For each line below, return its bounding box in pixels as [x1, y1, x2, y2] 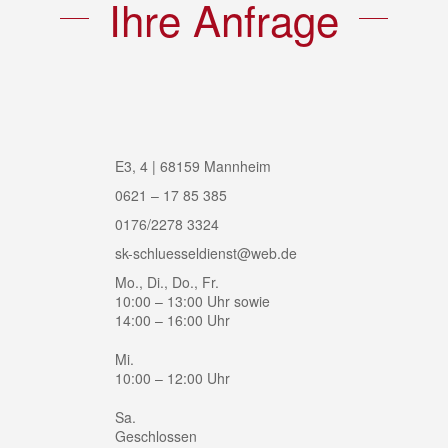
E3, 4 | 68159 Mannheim [115, 155, 271, 176]
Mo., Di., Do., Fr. [115, 271, 219, 292]
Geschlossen [115, 425, 197, 446]
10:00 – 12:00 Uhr [115, 367, 230, 388]
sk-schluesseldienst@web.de [115, 242, 297, 263]
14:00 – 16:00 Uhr [115, 309, 230, 330]
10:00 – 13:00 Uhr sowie [115, 290, 270, 311]
